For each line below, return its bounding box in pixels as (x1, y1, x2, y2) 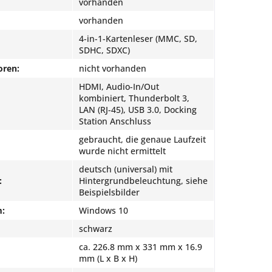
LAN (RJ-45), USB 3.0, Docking (79, 104, 197, 115)
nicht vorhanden (79, 63, 146, 74)
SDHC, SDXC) (79, 44, 130, 56)
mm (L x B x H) (79, 253, 137, 264)
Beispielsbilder (79, 186, 140, 198)
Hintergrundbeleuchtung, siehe (79, 175, 208, 186)
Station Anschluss (79, 115, 151, 127)
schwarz (79, 223, 112, 234)
